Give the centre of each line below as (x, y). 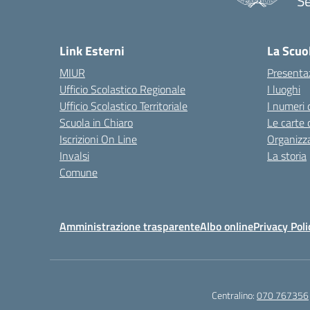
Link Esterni (92, 51)
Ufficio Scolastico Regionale (122, 89)
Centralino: (234, 295)
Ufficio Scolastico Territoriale (124, 106)
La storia (287, 156)
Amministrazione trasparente (130, 226)
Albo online (227, 226)
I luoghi (284, 89)
